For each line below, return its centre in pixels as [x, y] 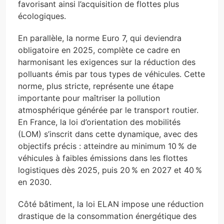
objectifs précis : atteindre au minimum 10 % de [107, 146]
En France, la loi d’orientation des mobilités [99, 122]
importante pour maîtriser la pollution [89, 98]
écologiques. [42, 16]
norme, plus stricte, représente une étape [96, 86]
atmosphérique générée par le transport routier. [108, 110]
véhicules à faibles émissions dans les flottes [103, 158]
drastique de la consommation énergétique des [107, 216]
